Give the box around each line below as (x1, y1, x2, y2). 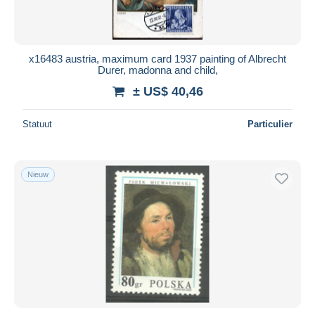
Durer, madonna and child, (97, 63, 218, 76)
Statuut (22, 118, 52, 129)
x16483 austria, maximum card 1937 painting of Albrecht (29, 52, 286, 65)
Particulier (247, 118, 292, 129)
